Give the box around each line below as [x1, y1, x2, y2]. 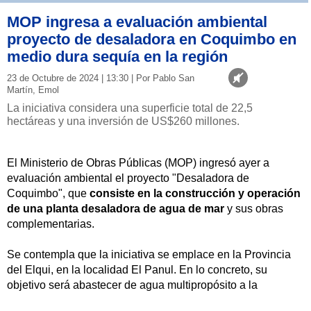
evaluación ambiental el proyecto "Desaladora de [7, 171, 249, 184]
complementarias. [7, 217, 94, 230]
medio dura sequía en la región [7, 47, 228, 65]
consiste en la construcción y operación [87, 187, 301, 199]
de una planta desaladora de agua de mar [7, 202, 224, 215]
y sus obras [224, 202, 283, 215]
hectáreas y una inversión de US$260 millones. [7, 115, 239, 127]
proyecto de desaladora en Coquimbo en [7, 30, 296, 48]
